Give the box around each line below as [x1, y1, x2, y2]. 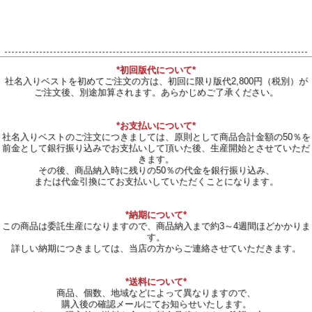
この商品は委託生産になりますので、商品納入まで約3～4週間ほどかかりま [1, 221, 311, 232]
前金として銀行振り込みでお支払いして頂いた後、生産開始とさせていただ [2, 143, 310, 154]
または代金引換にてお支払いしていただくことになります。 [33, 176, 279, 187]
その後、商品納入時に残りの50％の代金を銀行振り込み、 [38, 165, 274, 176]
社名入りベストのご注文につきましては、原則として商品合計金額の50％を [1, 132, 311, 143]
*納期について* [125, 210, 187, 221]
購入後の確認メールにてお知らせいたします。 [61, 299, 251, 310]
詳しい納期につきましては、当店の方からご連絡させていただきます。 [11, 243, 301, 254]
